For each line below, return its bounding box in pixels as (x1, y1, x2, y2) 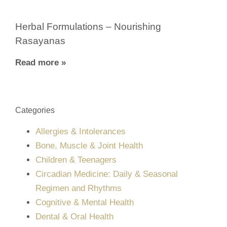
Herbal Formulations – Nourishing (15, 21, 161, 32)
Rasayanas (15, 35, 65, 46)
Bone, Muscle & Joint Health (35, 140, 143, 150)
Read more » (15, 57, 66, 67)
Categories (15, 105, 55, 115)
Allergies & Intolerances (35, 126, 126, 136)
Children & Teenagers (35, 155, 117, 165)
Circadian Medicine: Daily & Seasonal (35, 169, 178, 179)
